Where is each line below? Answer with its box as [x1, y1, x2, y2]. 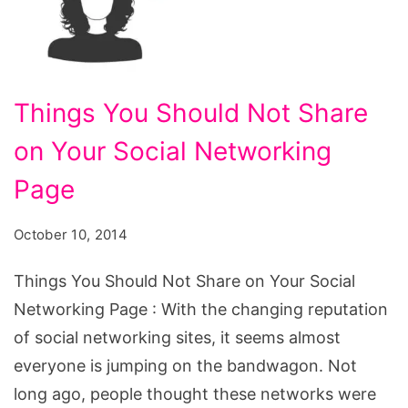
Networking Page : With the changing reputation [14, 300, 388, 319]
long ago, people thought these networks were [14, 384, 376, 403]
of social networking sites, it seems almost [14, 328, 341, 347]
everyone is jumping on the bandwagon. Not [14, 356, 357, 375]
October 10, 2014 [14, 226, 127, 243]
